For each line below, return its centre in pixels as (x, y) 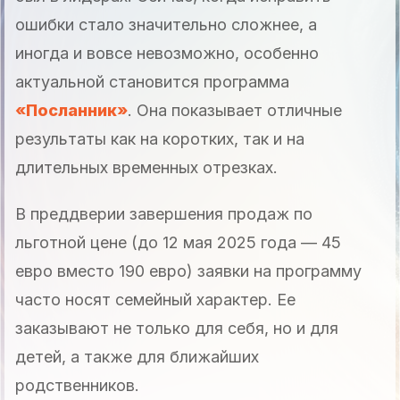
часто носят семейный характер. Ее (155, 299)
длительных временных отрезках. (146, 167)
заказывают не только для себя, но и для (177, 328)
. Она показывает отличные (235, 110)
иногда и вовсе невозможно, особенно (167, 53)
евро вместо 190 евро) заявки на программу (188, 271)
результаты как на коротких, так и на (160, 138)
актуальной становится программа (152, 81)
